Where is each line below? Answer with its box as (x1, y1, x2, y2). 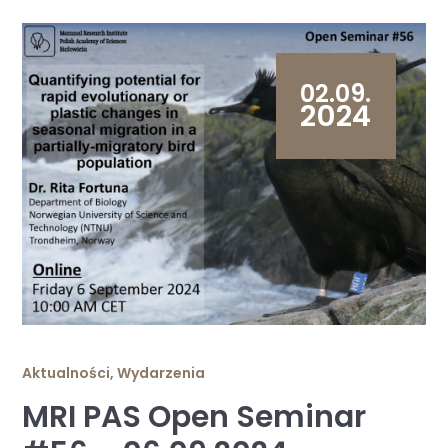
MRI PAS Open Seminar (22, 395, 367, 438)
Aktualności (22, 362, 111, 383)
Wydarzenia (117, 362, 206, 383)
